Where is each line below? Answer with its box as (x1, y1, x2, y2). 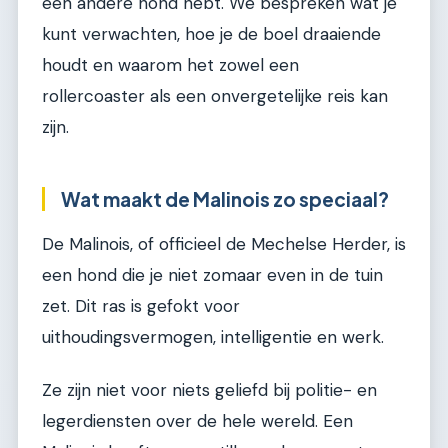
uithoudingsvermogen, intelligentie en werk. (42, 325, 384, 348)
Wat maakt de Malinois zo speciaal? (61, 187, 389, 212)
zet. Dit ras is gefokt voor (42, 294, 240, 317)
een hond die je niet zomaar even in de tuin (42, 263, 383, 286)
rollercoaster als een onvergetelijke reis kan (42, 85, 388, 108)
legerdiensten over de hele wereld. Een (42, 410, 353, 433)
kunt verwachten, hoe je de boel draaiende (42, 23, 381, 46)
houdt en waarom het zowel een (42, 54, 299, 77)
